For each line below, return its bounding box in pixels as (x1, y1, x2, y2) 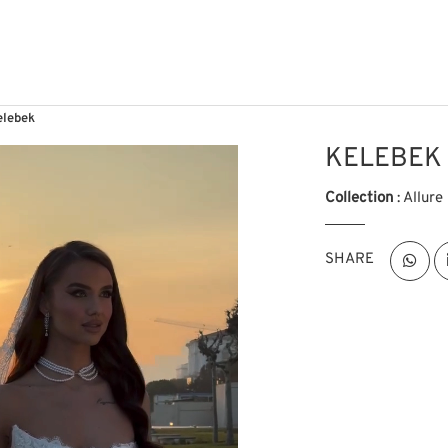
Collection (325, 188, 394, 209)
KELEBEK (325, 142, 443, 176)
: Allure (393, 188, 444, 209)
